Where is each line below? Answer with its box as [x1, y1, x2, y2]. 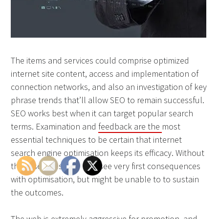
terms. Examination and [11, 121, 99, 132]
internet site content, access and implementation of [11, 68, 199, 80]
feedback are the [98, 121, 162, 132]
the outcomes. [11, 187, 64, 198]
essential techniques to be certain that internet [11, 134, 182, 146]
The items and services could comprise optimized [11, 55, 190, 66]
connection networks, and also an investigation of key [11, 81, 207, 93]
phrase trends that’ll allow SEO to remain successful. [11, 94, 205, 106]
